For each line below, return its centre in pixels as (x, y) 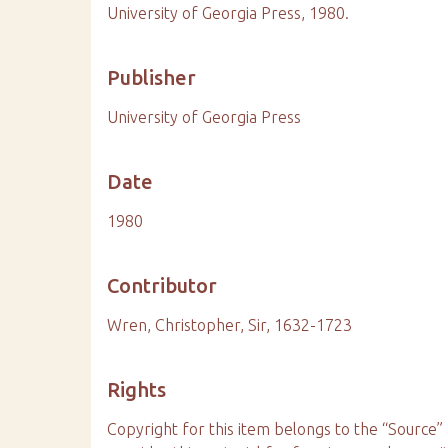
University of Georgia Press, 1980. (228, 13)
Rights (137, 389)
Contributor (162, 285)
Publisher (152, 77)
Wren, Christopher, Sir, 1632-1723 (230, 325)
